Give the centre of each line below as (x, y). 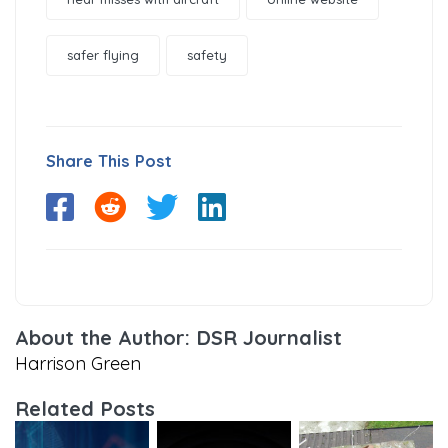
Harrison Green (78, 363)
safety (207, 54)
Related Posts (85, 408)
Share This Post (109, 160)
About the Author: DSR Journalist (178, 337)
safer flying (103, 54)
